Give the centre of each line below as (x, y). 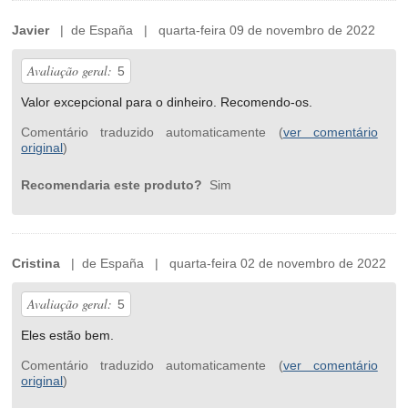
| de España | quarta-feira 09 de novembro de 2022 (213, 31)
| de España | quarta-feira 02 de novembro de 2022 (224, 264)
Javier (31, 31)
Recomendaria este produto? (114, 185)
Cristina (36, 264)
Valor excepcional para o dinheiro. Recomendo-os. (167, 102)
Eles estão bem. (68, 336)
